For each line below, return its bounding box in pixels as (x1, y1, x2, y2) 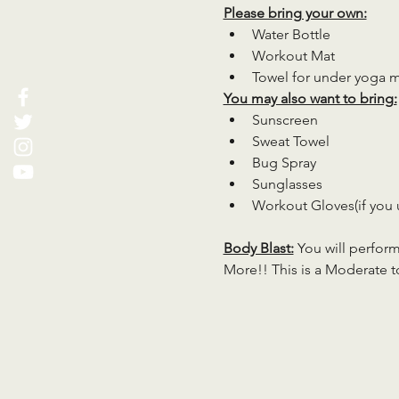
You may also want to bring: (223, 90, 397, 107)
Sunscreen (251, 111, 318, 128)
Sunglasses (251, 175, 322, 192)
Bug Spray (251, 154, 316, 171)
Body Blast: (223, 240, 294, 256)
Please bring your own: (223, 4, 367, 21)
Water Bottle (251, 26, 330, 43)
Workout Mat (251, 47, 335, 64)
